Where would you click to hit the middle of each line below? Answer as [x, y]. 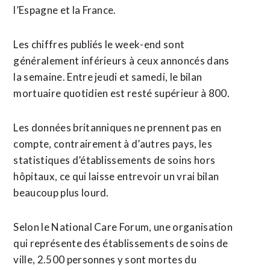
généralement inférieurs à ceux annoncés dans [121, 61]
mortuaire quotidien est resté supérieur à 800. [122, 93]
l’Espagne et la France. [65, 10]
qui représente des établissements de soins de [121, 243]
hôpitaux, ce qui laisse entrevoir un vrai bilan [116, 176]
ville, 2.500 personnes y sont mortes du [105, 259]
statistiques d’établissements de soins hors [115, 160]
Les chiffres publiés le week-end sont [99, 44]
